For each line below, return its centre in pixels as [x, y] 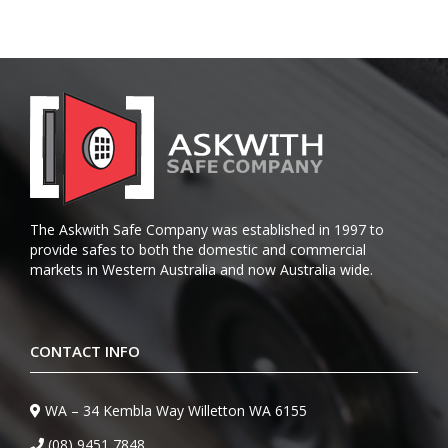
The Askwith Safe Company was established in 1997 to [207, 229]
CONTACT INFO [85, 350]
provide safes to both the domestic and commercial [198, 249]
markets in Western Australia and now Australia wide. [201, 269]
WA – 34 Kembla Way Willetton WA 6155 [176, 410]
